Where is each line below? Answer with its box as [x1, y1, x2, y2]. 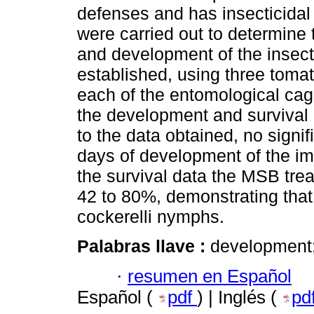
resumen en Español [128, 266, 292, 286]
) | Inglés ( [197, 287, 282, 307]
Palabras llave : [77, 236, 210, 257]
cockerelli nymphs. [77, 207, 224, 227]
